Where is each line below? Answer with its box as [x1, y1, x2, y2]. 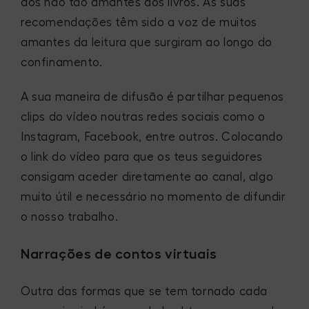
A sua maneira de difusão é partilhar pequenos [21, 91, 285, 103]
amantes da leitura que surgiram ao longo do [21, 36, 272, 48]
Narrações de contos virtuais [21, 247, 217, 261]
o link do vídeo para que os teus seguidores [21, 151, 263, 163]
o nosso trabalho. [21, 211, 119, 223]
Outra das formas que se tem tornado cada [21, 285, 268, 297]
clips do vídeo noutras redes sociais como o [21, 111, 266, 123]
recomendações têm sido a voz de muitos [21, 16, 257, 28]
